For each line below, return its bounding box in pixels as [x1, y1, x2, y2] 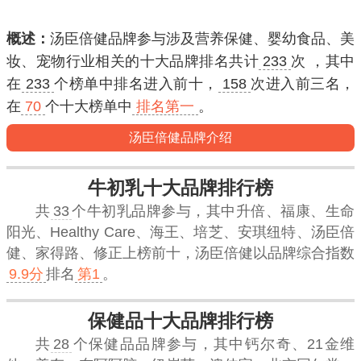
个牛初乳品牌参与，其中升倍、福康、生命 [71, 203, 355, 219]
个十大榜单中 [45, 98, 132, 114]
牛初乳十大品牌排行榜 [88, 177, 273, 198]
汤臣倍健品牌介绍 [129, 131, 232, 144]
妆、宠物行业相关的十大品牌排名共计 [6, 53, 259, 69]
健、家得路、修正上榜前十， [6, 245, 195, 261]
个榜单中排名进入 [53, 76, 173, 92]
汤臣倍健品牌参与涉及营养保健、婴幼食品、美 [50, 31, 355, 47]
